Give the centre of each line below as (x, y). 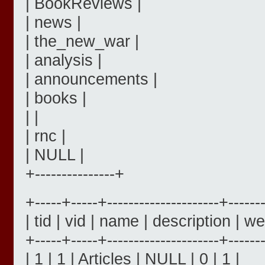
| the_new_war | (82, 41)
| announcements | (91, 79)
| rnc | (46, 136)
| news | (53, 22)
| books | (56, 98)
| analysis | (64, 60)
